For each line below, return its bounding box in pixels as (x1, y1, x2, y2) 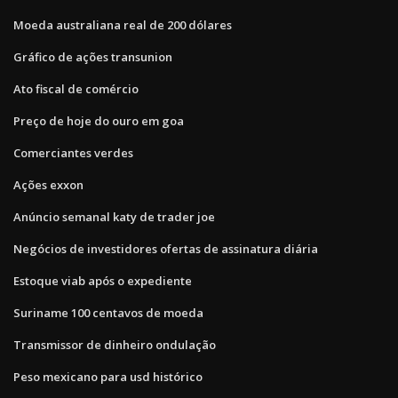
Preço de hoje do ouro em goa (13, 112, 184, 129)
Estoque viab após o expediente (13, 272, 192, 289)
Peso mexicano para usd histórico (13, 368, 203, 385)
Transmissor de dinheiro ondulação (13, 336, 216, 353)
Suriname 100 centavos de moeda (13, 304, 203, 321)
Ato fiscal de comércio (13, 80, 139, 97)
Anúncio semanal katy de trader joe (13, 208, 215, 225)
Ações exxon (13, 176, 84, 193)
